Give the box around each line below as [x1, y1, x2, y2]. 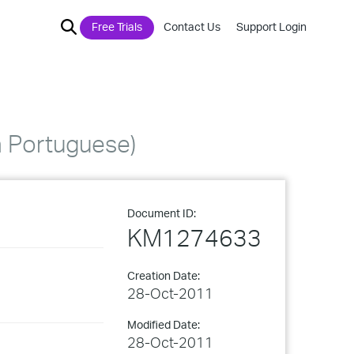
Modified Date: [127, 318, 200, 331]
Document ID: [127, 206, 196, 220]
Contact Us [164, 20, 220, 33]
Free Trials [92, 20, 142, 33]
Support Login [236, 20, 307, 33]
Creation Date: [127, 269, 200, 282]
